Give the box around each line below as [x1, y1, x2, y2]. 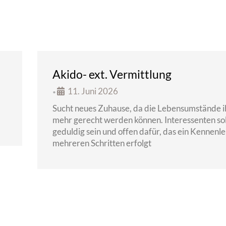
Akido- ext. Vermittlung [52, 67, 172, 81]
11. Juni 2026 [68, 86, 118, 96]
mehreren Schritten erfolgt [52, 138, 151, 148]
